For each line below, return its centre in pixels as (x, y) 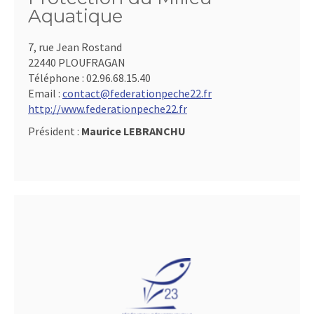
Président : (55, 131)
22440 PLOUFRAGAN (77, 62)
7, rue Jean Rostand (75, 47)
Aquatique (75, 16)
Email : (45, 93)
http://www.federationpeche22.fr (108, 108)
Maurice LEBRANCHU (134, 131)
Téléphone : (57, 77)
